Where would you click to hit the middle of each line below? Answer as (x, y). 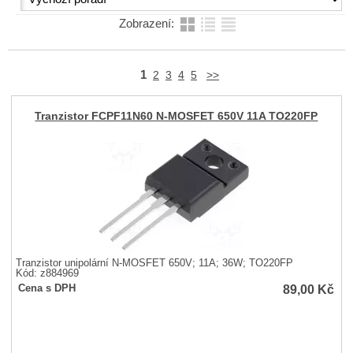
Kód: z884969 (48, 274)
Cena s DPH (47, 289)
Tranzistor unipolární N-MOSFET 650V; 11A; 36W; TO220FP (155, 264)
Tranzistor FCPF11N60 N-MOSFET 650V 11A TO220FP (176, 116)
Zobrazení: (148, 24)
